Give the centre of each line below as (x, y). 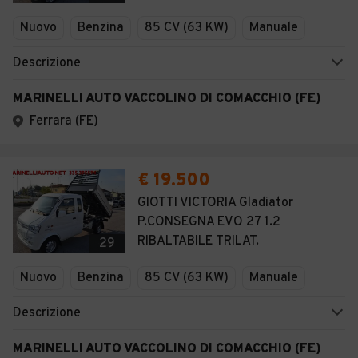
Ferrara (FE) (64, 121)
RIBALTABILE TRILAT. (198, 241)
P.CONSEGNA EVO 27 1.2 (209, 222)
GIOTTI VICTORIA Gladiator (215, 203)
